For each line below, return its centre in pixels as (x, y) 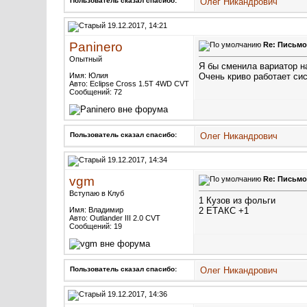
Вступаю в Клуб (97, 193)
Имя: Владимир (96, 210)
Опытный (86, 59)
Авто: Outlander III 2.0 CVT (115, 218)
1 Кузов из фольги (237, 201)
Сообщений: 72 (96, 92)
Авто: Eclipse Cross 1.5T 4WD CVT (129, 84)
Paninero (96, 47)
